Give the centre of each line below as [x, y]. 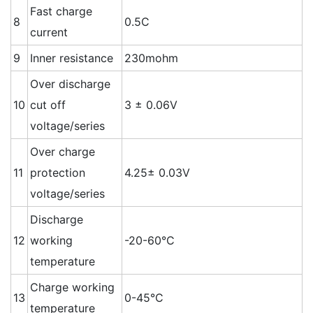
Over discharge [70, 84]
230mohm [151, 58]
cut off [48, 105]
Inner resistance [72, 58]
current [49, 32]
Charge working [72, 287]
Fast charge [61, 12]
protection [58, 173]
